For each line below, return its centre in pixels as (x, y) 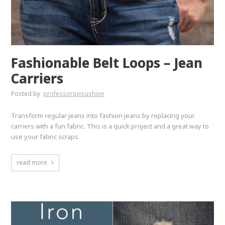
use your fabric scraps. (46, 137)
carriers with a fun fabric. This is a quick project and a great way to (110, 126)
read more (32, 163)
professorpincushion (74, 94)
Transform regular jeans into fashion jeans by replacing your (103, 116)
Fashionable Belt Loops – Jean (107, 63)
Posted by (27, 94)
